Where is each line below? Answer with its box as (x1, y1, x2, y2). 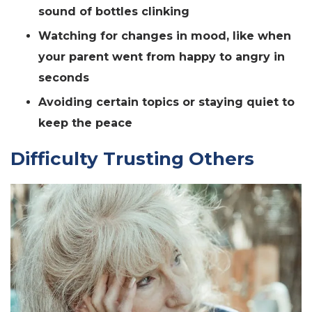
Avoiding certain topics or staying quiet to (38, 95, 295, 109)
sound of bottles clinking (38, 4, 189, 18)
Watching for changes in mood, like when (38, 29, 291, 42)
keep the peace (38, 116, 132, 130)
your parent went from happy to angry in (38, 49, 285, 63)
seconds (38, 70, 89, 84)
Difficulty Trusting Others (10, 147, 254, 170)
